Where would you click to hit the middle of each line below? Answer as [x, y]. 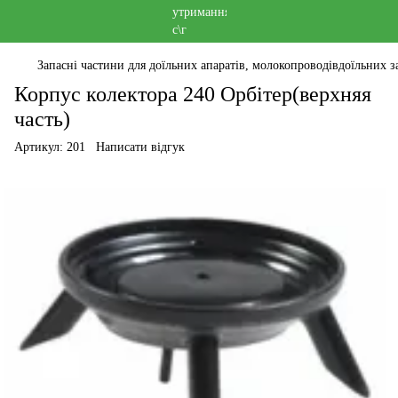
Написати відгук [140, 147]
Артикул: [39, 147]
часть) [42, 119]
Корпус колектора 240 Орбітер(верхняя [193, 94]
